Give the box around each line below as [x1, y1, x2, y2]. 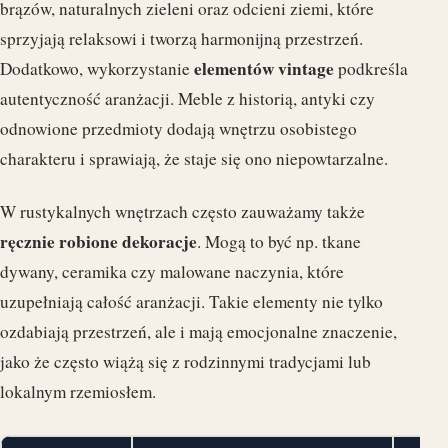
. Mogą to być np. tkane [197, 229, 361, 253]
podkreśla [334, 56, 408, 80]
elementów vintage [194, 55, 334, 81]
